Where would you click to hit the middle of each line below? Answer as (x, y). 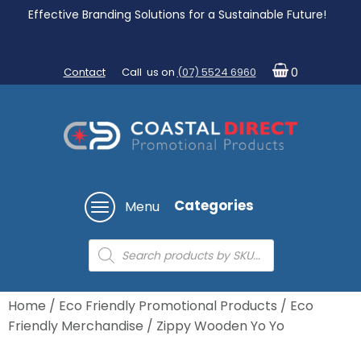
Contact (84, 72)
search (110, 262)
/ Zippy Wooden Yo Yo (214, 326)
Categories (214, 205)
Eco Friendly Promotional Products (168, 306)
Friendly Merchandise (76, 326)
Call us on (149, 72)
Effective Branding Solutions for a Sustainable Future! (178, 15)
